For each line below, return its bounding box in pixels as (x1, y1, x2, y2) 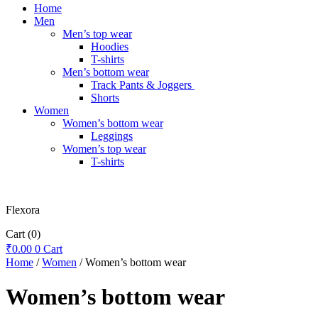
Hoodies (91, 40, 128, 53)
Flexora (6, 203, 40, 216)
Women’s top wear (62, 142, 146, 155)
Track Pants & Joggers (91, 78, 194, 91)
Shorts (91, 91, 119, 104)
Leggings (91, 129, 133, 142)
